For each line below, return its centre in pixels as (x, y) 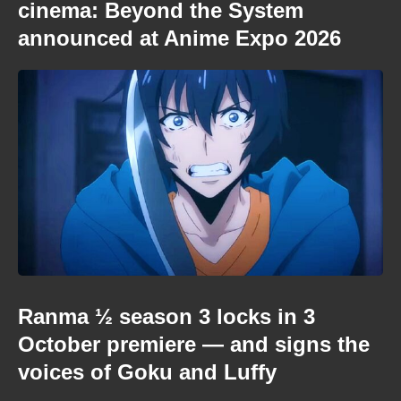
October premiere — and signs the (194, 344)
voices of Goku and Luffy (147, 371)
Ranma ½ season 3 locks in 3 (166, 316)
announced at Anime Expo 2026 (179, 38)
